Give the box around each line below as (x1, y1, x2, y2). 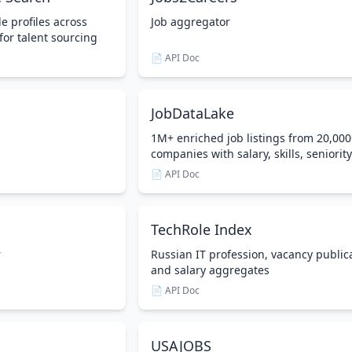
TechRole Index (151, 220, 252, 239)
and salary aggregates (151, 262, 269, 277)
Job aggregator (151, 14, 230, 29)
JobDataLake (151, 104, 234, 123)
